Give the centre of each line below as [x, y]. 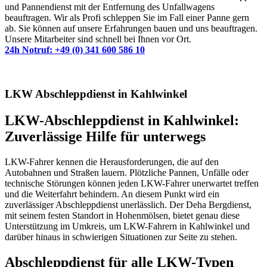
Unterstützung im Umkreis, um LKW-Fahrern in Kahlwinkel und [127, 226]
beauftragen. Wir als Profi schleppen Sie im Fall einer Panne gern [127, 17]
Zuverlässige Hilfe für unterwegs [105, 137]
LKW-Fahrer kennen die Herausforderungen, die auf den [112, 162]
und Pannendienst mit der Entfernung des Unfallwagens [110, 7]
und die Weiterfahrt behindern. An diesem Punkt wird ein [112, 194]
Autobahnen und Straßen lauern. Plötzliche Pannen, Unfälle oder [127, 173]
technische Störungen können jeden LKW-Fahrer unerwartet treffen [132, 184]
